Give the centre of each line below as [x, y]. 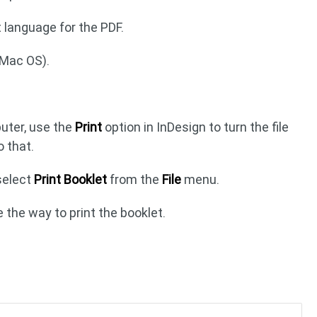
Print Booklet [71, 179]
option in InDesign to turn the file [196, 127]
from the [135, 179]
